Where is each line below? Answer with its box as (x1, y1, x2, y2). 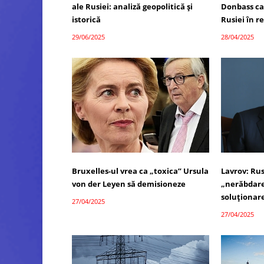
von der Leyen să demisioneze (72, 178, 186, 189)
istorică (72, 14, 101, 25)
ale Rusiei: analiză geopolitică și (72, 1, 193, 12)
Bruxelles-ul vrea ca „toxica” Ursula (72, 165, 209, 176)
